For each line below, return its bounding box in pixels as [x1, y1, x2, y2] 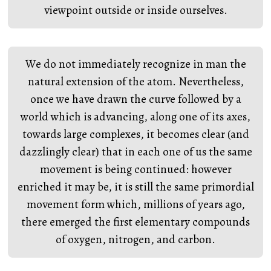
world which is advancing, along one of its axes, [21, 109, 250, 125]
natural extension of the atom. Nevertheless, [27, 74, 244, 90]
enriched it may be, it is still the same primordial [17, 179, 254, 195]
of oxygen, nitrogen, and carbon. [56, 232, 215, 247]
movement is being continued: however [39, 162, 232, 177]
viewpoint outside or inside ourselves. [44, 2, 227, 18]
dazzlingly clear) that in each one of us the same [19, 144, 252, 160]
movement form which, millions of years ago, [26, 197, 245, 212]
